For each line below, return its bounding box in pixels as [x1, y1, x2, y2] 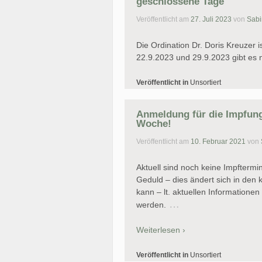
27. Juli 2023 [191, 15, 232, 24]
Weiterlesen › [136, 225, 185, 235]
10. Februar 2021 [191, 137, 246, 146]
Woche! [136, 118, 171, 129]
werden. [136, 199, 166, 209]
